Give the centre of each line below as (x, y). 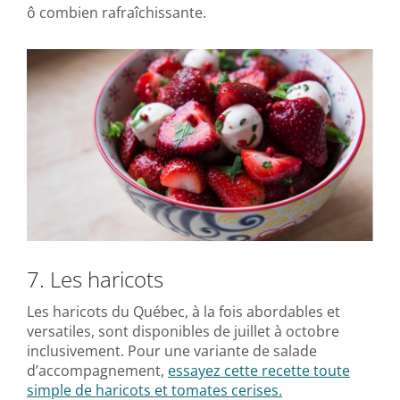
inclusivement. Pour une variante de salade (172, 350)
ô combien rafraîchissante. (117, 12)
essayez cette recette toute (259, 370)
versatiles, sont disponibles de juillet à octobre (183, 331)
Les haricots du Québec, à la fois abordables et (183, 311)
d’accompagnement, (97, 370)
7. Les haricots (95, 279)
